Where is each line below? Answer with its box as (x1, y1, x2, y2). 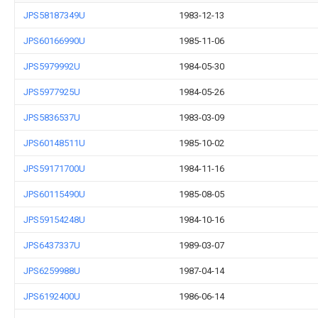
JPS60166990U (23, 35, 85, 46)
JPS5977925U (23, 87, 80, 97)
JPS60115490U (23, 189, 85, 199)
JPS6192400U (23, 291, 80, 302)
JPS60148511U (23, 138, 85, 148)
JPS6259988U (23, 265, 80, 276)
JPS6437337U (23, 240, 80, 251)
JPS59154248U (23, 214, 85, 225)
